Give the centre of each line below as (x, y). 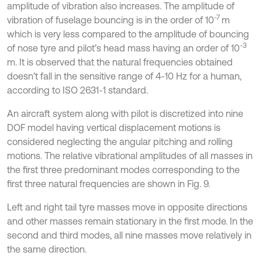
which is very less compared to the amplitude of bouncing (128, 34)
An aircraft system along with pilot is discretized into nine (125, 114)
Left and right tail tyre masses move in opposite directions (127, 207)
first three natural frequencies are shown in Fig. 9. (108, 184)
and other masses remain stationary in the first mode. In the (130, 221)
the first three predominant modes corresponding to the (123, 170)
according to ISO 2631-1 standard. (77, 90)
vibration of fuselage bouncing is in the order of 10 (111, 20)
